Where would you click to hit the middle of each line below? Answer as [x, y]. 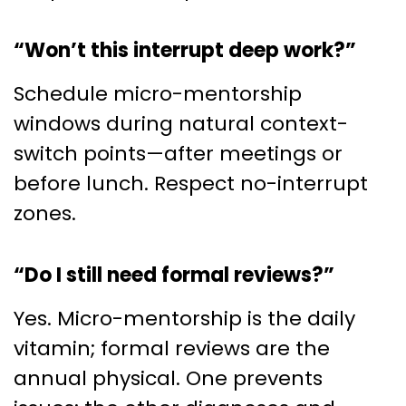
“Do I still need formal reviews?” [174, 275]
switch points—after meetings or [178, 153]
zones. [45, 213]
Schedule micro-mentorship [158, 93]
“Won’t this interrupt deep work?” [185, 50]
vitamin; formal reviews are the [172, 348]
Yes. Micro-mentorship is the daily [184, 318]
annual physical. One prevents [168, 378]
